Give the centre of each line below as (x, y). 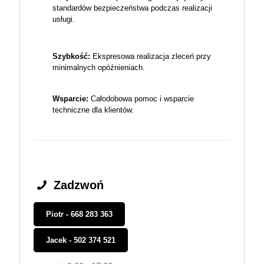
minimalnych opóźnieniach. (99, 68)
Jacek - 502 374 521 (81, 240)
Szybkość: (71, 57)
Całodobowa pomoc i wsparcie (141, 99)
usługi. (64, 19)
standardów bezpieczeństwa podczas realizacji (132, 8)
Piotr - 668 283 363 (79, 214)
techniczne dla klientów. (93, 110)
